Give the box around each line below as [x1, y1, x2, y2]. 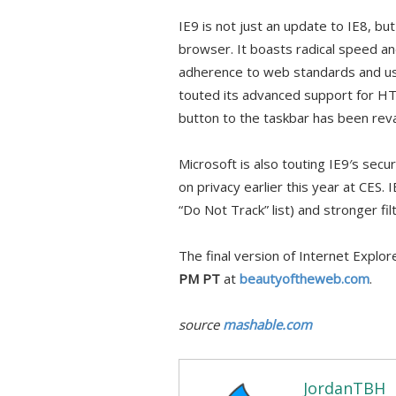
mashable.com [223, 316, 312, 333]
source [179, 316, 223, 333]
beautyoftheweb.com [240, 270, 369, 287]
